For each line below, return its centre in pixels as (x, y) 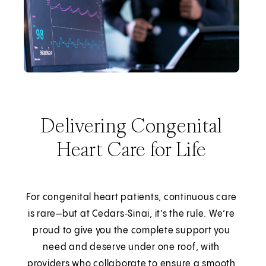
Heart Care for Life (132, 149)
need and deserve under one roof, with (132, 247)
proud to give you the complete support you (132, 230)
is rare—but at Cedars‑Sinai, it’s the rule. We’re (131, 214)
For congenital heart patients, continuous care (132, 197)
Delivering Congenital (132, 125)
